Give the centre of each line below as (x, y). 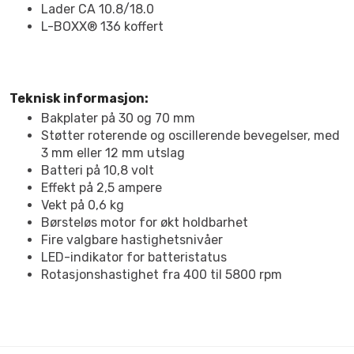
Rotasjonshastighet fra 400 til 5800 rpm (162, 275)
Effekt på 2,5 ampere (102, 188)
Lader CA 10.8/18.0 (98, 9)
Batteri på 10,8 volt (98, 170)
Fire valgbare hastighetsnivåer (132, 240)
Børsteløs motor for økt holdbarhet (145, 222)
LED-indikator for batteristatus (134, 257)
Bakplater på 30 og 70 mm (118, 118)
